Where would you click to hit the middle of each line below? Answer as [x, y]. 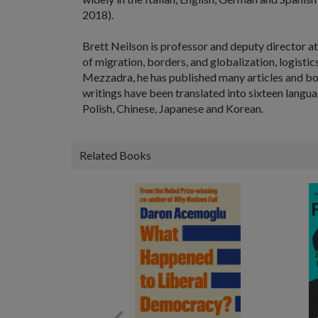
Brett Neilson [115, 46]
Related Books [115, 155]
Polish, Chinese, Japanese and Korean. [173, 108]
